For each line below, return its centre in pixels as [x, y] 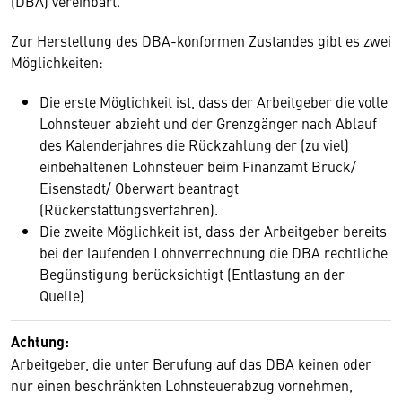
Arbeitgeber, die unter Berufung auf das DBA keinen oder [191, 363]
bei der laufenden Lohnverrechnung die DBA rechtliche [214, 252]
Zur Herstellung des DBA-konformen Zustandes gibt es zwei [201, 40]
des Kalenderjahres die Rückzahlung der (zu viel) [194, 144]
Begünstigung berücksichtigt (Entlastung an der [192, 274]
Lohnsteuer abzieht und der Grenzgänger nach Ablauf [208, 123]
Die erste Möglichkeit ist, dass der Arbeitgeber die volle [214, 101]
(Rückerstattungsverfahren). [129, 209]
